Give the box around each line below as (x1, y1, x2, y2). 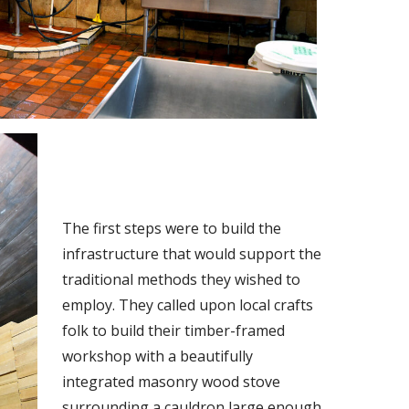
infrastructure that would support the (62, 243, 322, 264)
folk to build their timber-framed (62, 320, 286, 341)
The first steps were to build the (62, 217, 282, 238)
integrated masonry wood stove (62, 371, 281, 392)
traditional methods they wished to (62, 268, 301, 289)
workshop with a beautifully (62, 345, 254, 366)
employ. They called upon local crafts (62, 294, 314, 315)
